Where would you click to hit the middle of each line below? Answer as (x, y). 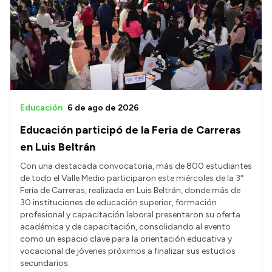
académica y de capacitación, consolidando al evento (125, 227)
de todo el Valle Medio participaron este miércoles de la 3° (132, 178)
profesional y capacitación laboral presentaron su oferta (130, 215)
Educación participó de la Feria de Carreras (131, 130)
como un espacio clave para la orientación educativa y (126, 239)
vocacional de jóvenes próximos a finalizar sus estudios (128, 251)
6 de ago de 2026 (103, 108)
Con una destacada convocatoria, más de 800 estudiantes (136, 166)
